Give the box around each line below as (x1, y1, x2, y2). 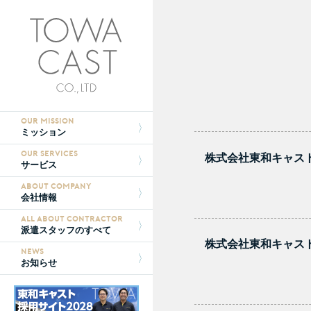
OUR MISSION (21, 117, 74, 124)
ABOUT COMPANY (21, 182, 92, 190)
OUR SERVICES (21, 149, 78, 157)
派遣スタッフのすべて (21, 224, 111, 236)
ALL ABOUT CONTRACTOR (21, 215, 123, 222)
